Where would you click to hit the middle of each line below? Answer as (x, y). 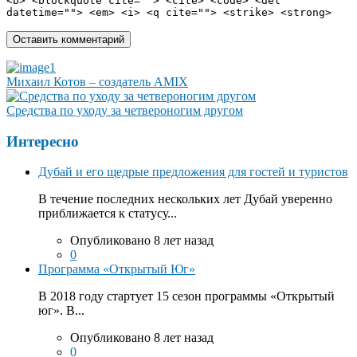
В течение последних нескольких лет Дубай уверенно (185, 199)
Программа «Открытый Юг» (117, 269)
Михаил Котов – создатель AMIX (97, 81)
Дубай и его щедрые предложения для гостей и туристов (193, 172)
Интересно (43, 141)
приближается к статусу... (108, 214)
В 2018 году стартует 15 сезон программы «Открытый (186, 296)
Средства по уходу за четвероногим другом (125, 110)
